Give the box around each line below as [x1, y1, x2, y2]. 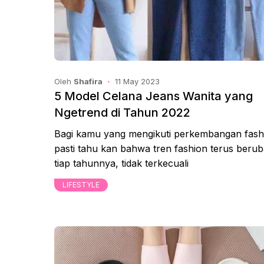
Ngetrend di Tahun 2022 [54, 105, 190, 120]
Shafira [74, 77, 103, 86]
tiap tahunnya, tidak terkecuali [54, 157, 189, 169]
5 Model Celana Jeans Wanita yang [54, 89, 253, 103]
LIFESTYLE [62, 180, 100, 189]
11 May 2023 [115, 77, 160, 86]
